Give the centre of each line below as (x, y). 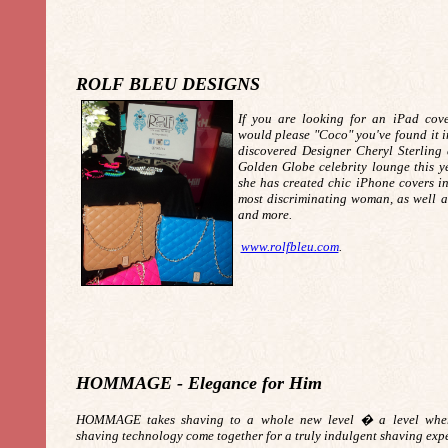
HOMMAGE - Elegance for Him (198, 383)
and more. (264, 214)
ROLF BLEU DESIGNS (167, 84)
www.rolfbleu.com (289, 246)
